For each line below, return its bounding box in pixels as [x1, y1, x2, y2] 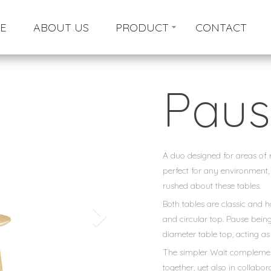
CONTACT [195, 20, 247, 34]
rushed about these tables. [163, 180, 261, 192]
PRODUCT [115, 20, 169, 34]
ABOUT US [33, 20, 89, 34]
